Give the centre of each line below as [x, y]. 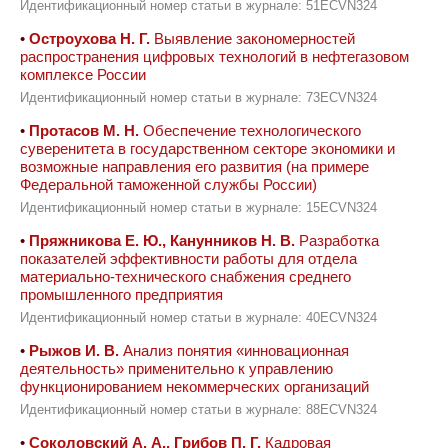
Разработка [337, 240]
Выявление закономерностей [252, 38]
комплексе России [83, 74]
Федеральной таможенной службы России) [168, 184]
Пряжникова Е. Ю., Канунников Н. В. [162, 240]
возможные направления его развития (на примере [194, 166]
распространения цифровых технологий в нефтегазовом [214, 56]
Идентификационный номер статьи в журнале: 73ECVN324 [198, 98]
